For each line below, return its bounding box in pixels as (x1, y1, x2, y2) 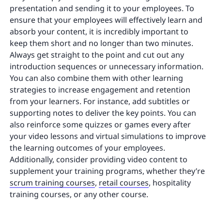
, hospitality (149, 177, 191, 188)
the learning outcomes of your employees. (10, 142, 165, 153)
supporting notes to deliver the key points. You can (10, 107, 196, 118)
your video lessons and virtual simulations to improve (10, 130, 206, 141)
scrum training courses (10, 177, 95, 188)
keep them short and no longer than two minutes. (10, 37, 193, 48)
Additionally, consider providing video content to (10, 154, 187, 165)
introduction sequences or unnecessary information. (10, 61, 203, 72)
